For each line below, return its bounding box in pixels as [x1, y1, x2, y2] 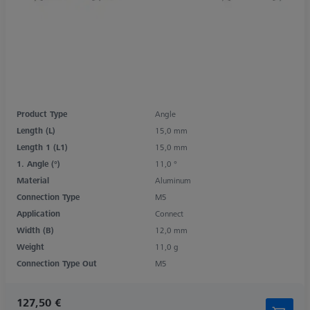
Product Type [17, 107, 67, 120]
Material [17, 174, 49, 186]
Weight [17, 240, 44, 253]
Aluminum [155, 174, 191, 186]
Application [17, 207, 60, 219]
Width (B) [17, 224, 54, 236]
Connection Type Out [17, 257, 97, 269]
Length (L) [17, 124, 55, 136]
